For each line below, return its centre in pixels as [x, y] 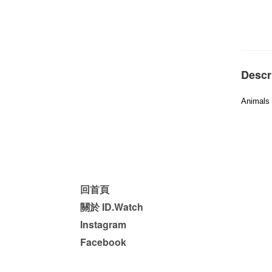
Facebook [103, 242]
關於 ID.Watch [112, 207]
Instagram [103, 224]
